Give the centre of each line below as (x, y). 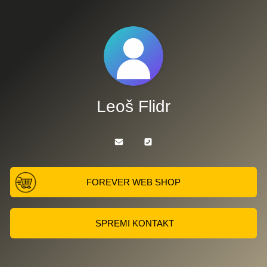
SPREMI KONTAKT (134, 223)
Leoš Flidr (133, 106)
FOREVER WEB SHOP (133, 182)
